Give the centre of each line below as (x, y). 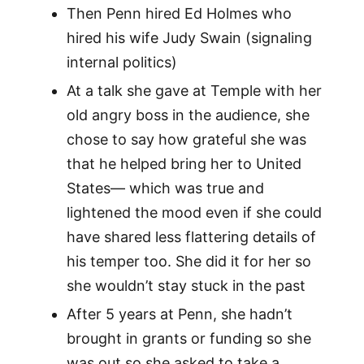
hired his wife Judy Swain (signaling (189, 38)
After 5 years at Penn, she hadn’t (179, 314)
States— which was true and (165, 188)
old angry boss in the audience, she (188, 115)
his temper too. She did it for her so (188, 262)
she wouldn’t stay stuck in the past (186, 286)
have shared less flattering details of (191, 237)
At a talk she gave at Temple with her (194, 91)
